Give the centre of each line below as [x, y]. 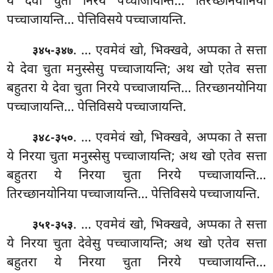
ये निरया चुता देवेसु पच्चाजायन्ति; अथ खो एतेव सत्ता [136, 245]
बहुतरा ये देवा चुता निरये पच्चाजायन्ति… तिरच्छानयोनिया [136, 89]
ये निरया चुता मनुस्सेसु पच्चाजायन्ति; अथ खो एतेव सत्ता [136, 158]
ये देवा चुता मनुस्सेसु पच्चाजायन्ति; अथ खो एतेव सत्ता [136, 70]
